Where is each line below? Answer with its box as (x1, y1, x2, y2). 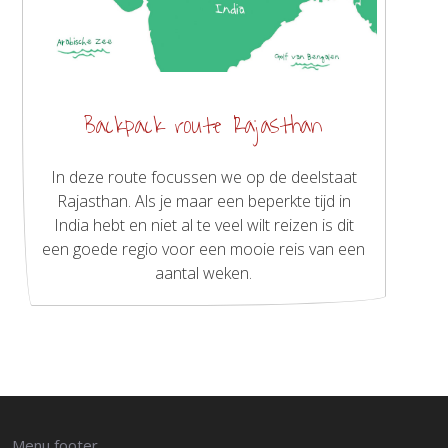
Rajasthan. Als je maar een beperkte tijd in (56, 190, 351, 213)
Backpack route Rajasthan (84, 106, 324, 147)
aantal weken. (155, 262, 253, 285)
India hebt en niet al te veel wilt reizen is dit (53, 214, 354, 237)
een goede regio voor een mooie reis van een (42, 238, 366, 261)
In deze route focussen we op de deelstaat (50, 166, 357, 189)
